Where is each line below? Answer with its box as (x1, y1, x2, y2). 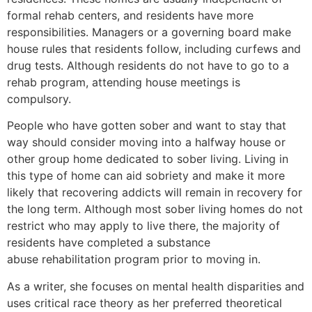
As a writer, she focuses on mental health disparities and (7, 279, 304, 293)
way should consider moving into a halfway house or (7, 135, 286, 150)
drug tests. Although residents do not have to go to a (7, 58, 289, 72)
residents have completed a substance (7, 235, 210, 250)
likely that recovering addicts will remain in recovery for (7, 185, 302, 200)
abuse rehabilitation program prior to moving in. (7, 252, 260, 267)
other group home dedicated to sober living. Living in (7, 152, 288, 166)
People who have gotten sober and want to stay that (7, 118, 286, 133)
